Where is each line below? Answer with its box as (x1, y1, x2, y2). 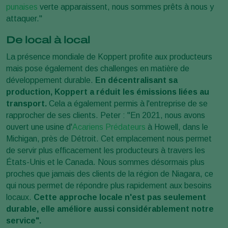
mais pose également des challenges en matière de (6, 64, 189, 73)
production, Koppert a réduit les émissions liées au (6, 87, 209, 96)
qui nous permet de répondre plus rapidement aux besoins (6, 181, 212, 190)
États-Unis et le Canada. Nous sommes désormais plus (6, 157, 205, 166)
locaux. (6, 192, 34, 202)
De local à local (6, 34, 90, 45)
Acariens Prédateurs (72, 122, 146, 131)
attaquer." (6, 14, 42, 23)
